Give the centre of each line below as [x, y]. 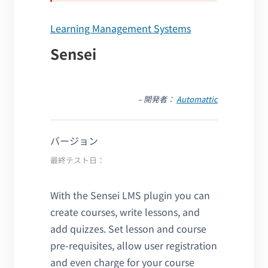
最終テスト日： [77, 160]
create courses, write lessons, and [125, 211]
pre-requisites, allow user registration [134, 245]
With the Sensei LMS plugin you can [130, 195]
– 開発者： [157, 99]
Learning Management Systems [121, 28]
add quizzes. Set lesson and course [128, 228]
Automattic [197, 99]
